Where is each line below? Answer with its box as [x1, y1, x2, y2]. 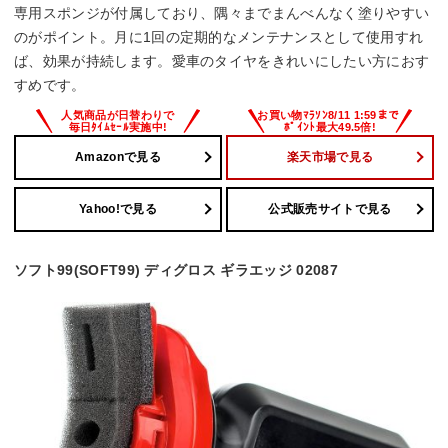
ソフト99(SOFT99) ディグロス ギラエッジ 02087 [14, 261, 338, 278]
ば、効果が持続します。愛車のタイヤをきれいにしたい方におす [14, 52, 430, 69]
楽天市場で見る [286, 150, 374, 165]
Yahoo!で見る [79, 202, 157, 217]
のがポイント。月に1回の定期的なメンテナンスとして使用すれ [14, 28, 424, 45]
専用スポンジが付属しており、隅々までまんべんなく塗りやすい [14, 4, 430, 21]
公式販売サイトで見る [268, 202, 392, 217]
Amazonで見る [75, 150, 161, 165]
